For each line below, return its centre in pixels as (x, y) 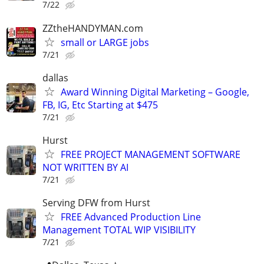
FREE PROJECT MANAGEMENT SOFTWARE (151, 154)
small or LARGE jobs (105, 42)
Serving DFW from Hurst (96, 203)
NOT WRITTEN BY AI (85, 167)
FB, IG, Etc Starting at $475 (100, 105)
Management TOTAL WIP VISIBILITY (119, 230)
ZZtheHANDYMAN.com (93, 28)
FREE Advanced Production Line (131, 217)
